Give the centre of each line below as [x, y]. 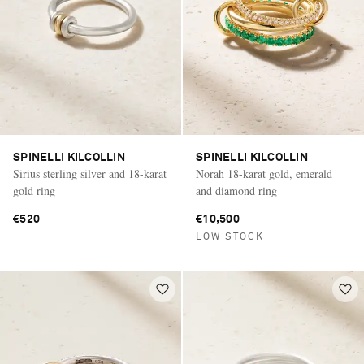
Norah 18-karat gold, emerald [264, 174]
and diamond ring [236, 191]
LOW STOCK [230, 238]
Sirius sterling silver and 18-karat [90, 174]
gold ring [34, 191]
